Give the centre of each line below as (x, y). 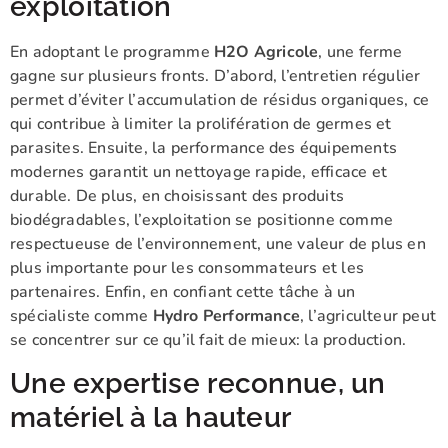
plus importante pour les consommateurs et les (187, 268)
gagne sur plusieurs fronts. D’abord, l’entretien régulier (215, 76)
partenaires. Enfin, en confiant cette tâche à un (183, 292)
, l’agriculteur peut (368, 316)
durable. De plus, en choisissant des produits (177, 196)
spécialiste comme (81, 316)
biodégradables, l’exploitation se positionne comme (202, 220)
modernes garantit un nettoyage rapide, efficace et (199, 172)
